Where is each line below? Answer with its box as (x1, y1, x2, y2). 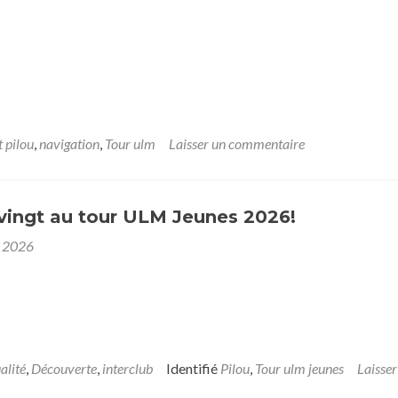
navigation (39, 135, 99, 152)
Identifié (166, 360, 220, 377)
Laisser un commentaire (169, 135, 305, 152)
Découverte (31, 360, 97, 377)
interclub (102, 360, 153, 377)
